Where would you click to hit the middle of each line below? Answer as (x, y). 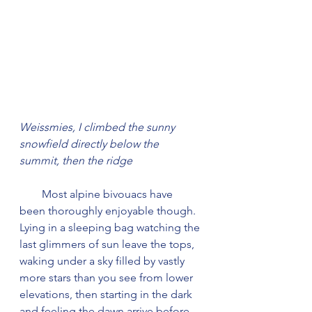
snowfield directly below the (91, 144)
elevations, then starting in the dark (107, 295)
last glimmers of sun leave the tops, (108, 244)
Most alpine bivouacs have (31, 194)
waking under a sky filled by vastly (103, 261)
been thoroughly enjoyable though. (109, 211)
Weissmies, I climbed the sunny (99, 127)
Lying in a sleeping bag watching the (111, 228)
